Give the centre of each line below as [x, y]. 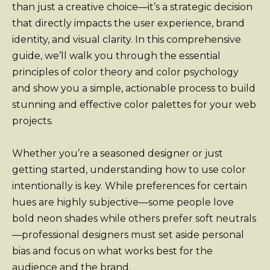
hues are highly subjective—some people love [123, 202]
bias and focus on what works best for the [112, 251]
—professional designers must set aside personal [128, 235]
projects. [33, 121]
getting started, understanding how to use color [129, 170]
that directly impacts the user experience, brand [128, 23]
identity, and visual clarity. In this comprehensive [127, 39]
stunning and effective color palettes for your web [134, 105]
